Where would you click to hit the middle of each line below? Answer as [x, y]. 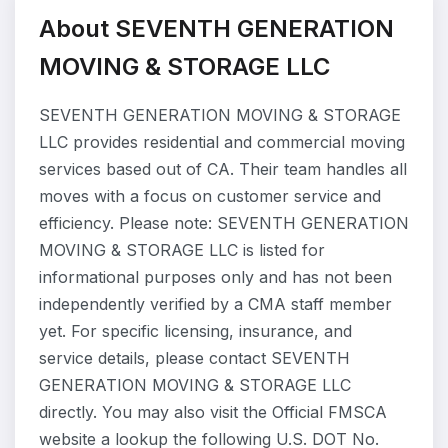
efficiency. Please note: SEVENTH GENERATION [224, 223]
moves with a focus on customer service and [210, 196]
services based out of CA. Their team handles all [223, 169]
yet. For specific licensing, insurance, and [195, 331]
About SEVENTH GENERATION [216, 28]
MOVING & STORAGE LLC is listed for [182, 250]
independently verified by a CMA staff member [215, 304]
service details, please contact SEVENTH [194, 358]
